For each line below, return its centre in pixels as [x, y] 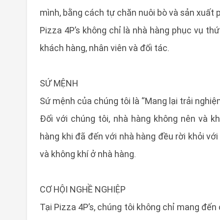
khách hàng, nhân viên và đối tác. [105, 48]
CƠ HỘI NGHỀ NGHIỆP [83, 189]
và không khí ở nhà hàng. [88, 154]
